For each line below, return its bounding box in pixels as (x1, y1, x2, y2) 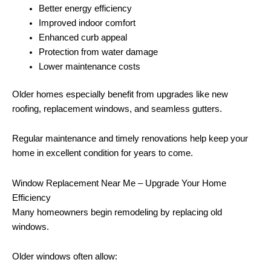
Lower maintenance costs (38, 61, 140, 71)
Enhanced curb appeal (38, 32, 127, 42)
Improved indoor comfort (38, 18, 135, 28)
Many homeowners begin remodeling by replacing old (12, 207, 222, 217)
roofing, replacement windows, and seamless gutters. (12, 103, 222, 114)
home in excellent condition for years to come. (12, 148, 193, 158)
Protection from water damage (38, 47, 158, 57)
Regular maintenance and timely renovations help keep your (12, 134, 248, 144)
